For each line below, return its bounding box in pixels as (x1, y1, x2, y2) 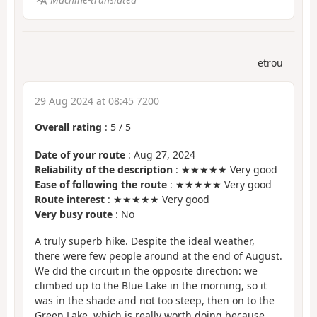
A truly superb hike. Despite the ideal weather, (35, 234, 255, 248)
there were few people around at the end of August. (35, 249, 282, 263)
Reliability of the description (35, 162, 173, 176)
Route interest (35, 192, 105, 206)
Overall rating (35, 120, 102, 134)
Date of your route (35, 147, 125, 161)
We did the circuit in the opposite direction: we (35, 264, 258, 278)
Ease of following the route (35, 177, 167, 191)
